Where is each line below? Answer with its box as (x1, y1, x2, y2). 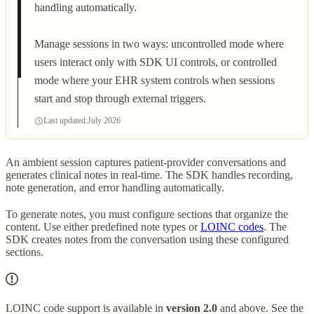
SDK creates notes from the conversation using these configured (6, 233, 289, 246)
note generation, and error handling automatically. (6, 182, 224, 194)
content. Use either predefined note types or (6, 221, 200, 233)
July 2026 (88, 116, 121, 126)
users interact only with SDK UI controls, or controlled (34, 56, 277, 69)
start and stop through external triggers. (34, 93, 206, 105)
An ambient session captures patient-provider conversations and (6, 156, 286, 169)
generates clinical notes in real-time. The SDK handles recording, (6, 169, 293, 182)
